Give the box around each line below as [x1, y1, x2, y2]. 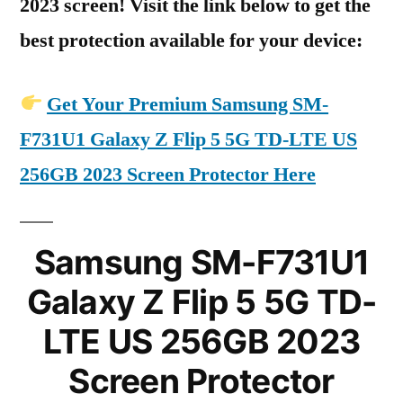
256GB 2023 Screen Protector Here [20, 162, 316, 187]
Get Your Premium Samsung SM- [47, 92, 329, 117]
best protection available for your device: [20, 28, 363, 53]
